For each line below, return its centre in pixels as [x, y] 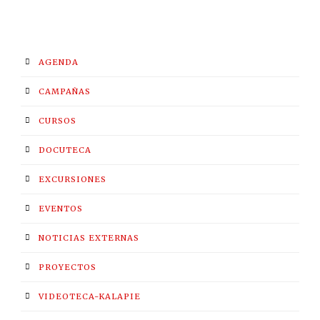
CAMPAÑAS [65, 92]
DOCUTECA [65, 150]
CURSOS [57, 121]
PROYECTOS [67, 267]
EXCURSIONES [72, 180]
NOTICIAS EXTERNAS [89, 238]
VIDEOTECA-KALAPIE [90, 297]
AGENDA [59, 62]
